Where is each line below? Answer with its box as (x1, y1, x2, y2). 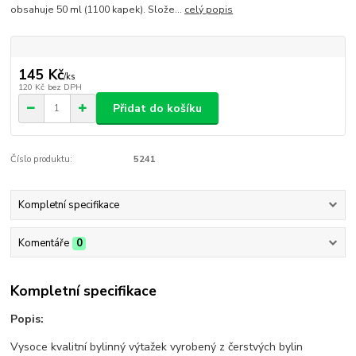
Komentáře (17, 235, 69, 250)
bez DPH (47, 81, 82, 94)
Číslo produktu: (10, 153, 73, 165)
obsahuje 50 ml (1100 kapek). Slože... (10, 2, 185, 16)
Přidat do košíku (113, 100, 202, 116)
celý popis (184, 2, 234, 16)
